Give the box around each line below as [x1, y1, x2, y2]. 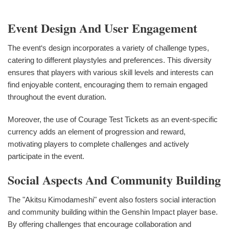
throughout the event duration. [8, 92, 106, 101]
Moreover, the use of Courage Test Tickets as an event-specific [8, 114, 218, 124]
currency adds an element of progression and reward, [8, 127, 186, 136]
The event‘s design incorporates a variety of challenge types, [8, 43, 209, 52]
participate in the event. [8, 151, 84, 161]
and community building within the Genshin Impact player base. [8, 207, 218, 216]
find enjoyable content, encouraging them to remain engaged [8, 80, 208, 89]
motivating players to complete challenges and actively [8, 139, 189, 148]
